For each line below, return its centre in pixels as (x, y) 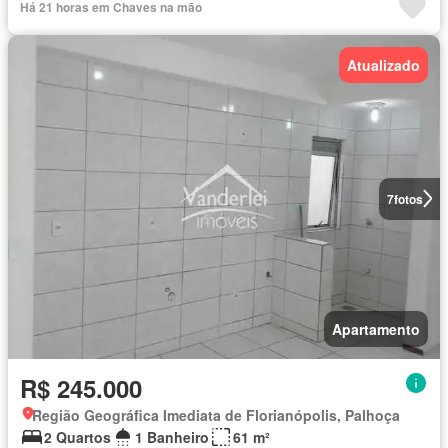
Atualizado (383, 64)
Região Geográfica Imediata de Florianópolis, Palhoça (216, 414)
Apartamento (376, 328)
